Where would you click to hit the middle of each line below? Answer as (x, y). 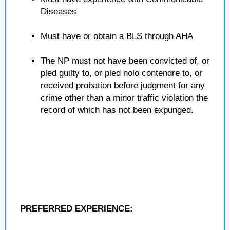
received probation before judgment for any (123, 85)
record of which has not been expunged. (117, 110)
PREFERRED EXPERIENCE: (76, 209)
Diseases (59, 12)
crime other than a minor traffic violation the (124, 98)
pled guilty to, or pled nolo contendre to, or (121, 73)
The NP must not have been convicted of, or (125, 61)
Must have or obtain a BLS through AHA (117, 36)
